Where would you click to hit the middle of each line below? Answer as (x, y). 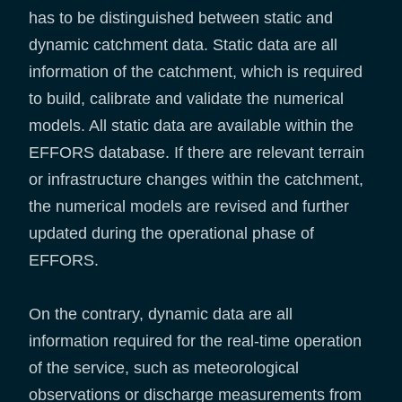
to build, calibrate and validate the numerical (186, 98)
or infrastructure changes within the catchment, (196, 179)
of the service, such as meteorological (164, 367)
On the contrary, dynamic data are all (161, 314)
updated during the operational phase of (171, 233)
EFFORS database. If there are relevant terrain (197, 152)
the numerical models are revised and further (189, 206)
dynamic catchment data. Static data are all (183, 44)
